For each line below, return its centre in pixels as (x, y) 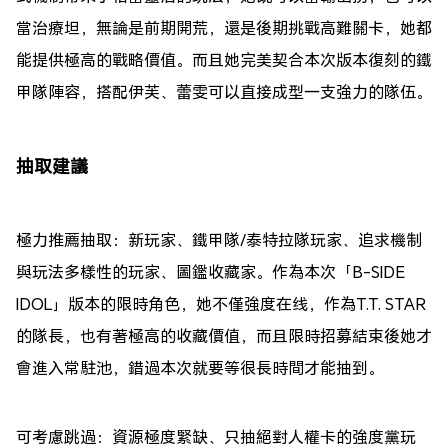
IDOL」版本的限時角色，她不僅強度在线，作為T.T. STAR (221, 304)
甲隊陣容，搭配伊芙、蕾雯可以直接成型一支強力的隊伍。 (224, 91)
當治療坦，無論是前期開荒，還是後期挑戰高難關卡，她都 (224, 27)
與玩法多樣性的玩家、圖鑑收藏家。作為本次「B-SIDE (210, 272)
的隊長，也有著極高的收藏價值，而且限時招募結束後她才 (224, 336)
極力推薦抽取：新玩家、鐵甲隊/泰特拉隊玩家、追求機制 (219, 240)
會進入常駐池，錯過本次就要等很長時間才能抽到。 (200, 368)
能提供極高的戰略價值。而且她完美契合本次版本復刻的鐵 (224, 59)
